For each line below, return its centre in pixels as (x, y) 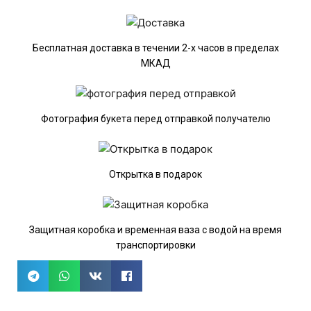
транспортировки (155, 245)
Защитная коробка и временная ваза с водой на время (155, 230)
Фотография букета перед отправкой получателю (155, 119)
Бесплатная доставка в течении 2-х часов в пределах (155, 48)
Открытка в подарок (155, 175)
